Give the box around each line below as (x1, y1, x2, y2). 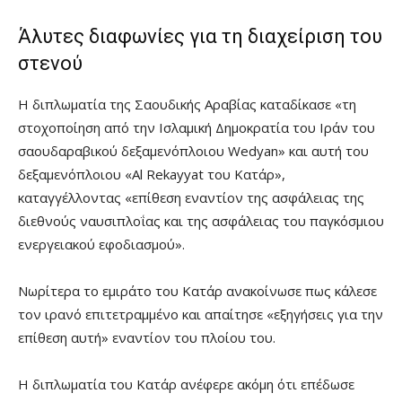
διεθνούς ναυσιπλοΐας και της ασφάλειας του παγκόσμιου (18, 212, 384, 231)
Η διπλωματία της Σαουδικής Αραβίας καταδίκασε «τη (18, 95, 356, 114)
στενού (18, 52, 83, 75)
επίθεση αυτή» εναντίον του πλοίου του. (18, 328, 275, 347)
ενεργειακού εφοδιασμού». (18, 235, 185, 254)
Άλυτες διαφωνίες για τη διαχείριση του (18, 25, 382, 48)
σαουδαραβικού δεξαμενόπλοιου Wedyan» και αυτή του (18, 142, 369, 161)
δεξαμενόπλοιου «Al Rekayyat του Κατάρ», (18, 165, 285, 184)
